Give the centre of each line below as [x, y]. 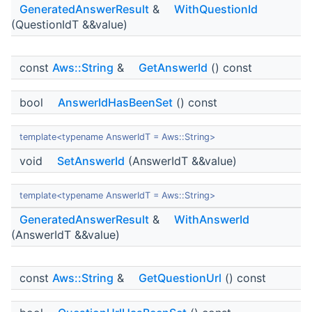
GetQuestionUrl [180, 278]
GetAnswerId [173, 68]
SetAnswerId [91, 161]
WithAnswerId [212, 220]
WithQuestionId [216, 9]
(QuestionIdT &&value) [69, 25]
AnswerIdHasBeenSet [115, 103]
